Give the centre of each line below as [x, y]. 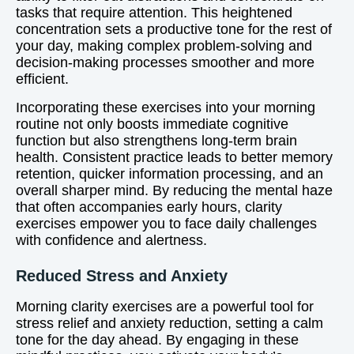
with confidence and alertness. [111, 240]
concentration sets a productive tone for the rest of [174, 29]
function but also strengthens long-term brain [156, 141]
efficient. [42, 79]
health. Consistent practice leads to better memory [174, 157]
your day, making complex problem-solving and [164, 46]
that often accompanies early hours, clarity [149, 207]
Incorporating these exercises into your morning [166, 107]
